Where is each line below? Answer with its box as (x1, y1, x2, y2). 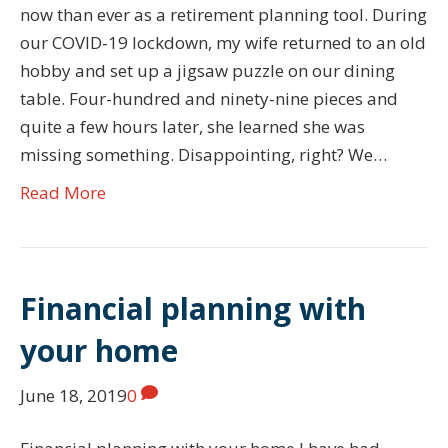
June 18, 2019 (20, 383, 127, 407)
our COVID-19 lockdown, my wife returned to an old (20, 30, 426, 54)
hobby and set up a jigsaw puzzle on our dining (20, 58, 395, 82)
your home (20, 329, 178, 371)
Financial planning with (20, 287, 366, 329)
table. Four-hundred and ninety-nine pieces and (20, 86, 398, 110)
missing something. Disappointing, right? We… (20, 142, 387, 166)
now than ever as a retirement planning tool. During (20, 2, 427, 26)
